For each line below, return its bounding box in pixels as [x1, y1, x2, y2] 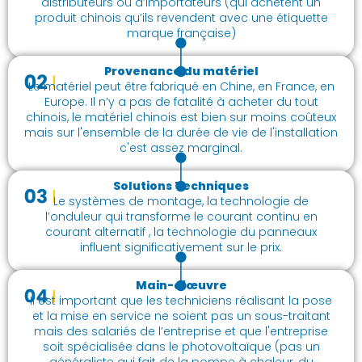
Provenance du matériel [103, 62, 259, 79]
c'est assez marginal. [120, 139, 242, 156]
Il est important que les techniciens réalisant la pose [30, 292, 332, 309]
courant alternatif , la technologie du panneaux [45, 223, 317, 240]
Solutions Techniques [113, 177, 249, 194]
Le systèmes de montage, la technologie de [53, 192, 309, 209]
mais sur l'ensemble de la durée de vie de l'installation [24, 124, 338, 141]
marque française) [126, 24, 236, 41]
